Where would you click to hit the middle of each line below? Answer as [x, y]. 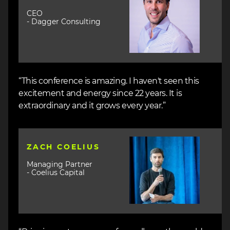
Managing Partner [61, 165]
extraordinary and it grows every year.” [92, 106]
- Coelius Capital [56, 173]
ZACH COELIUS [63, 147]
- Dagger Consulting [64, 22]
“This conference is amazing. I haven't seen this [109, 81]
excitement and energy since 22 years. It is [100, 93]
